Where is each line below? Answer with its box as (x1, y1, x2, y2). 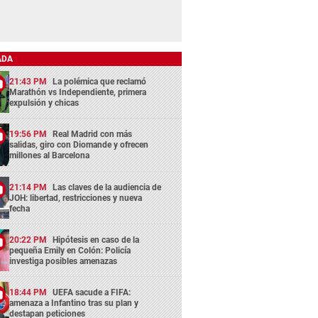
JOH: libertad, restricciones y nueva (9, 192, 143, 203)
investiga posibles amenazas (9, 256, 118, 267)
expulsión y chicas (9, 98, 79, 109)
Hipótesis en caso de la (53, 235, 140, 246)
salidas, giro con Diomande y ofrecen (9, 140, 149, 150)
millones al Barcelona (9, 150, 90, 161)
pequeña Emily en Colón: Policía (9, 246, 131, 256)
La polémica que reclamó (53, 77, 147, 87)
